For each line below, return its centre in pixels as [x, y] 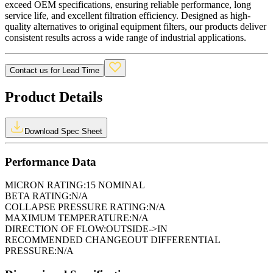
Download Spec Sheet [63, 131]
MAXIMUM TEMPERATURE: [68, 218]
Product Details [54, 97]
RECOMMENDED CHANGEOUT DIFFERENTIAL [112, 240]
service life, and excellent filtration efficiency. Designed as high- [128, 16]
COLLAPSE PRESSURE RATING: [77, 207]
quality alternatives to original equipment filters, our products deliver [136, 27]
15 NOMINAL [115, 185]
